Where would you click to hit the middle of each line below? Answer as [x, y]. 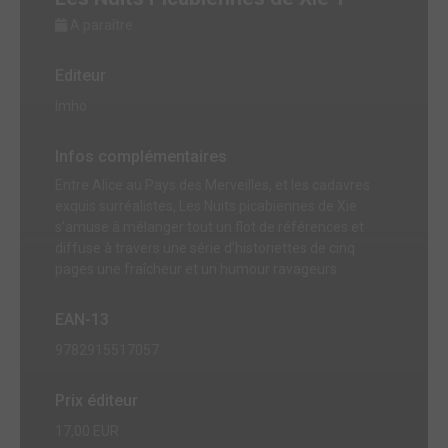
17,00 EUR [87, 431]
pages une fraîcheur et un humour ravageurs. [197, 269]
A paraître [101, 25]
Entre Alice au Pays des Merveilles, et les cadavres [212, 185]
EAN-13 [82, 320]
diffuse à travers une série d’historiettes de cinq [205, 248]
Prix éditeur [96, 401]
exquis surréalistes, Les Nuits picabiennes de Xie [206, 206]
